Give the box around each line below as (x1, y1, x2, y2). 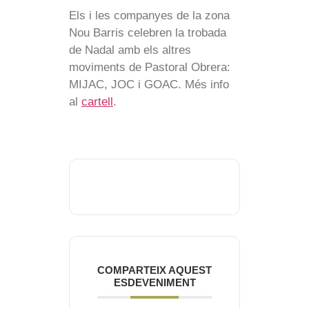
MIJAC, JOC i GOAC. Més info (69, 78, 229, 92)
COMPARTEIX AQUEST (97, 264, 212, 277)
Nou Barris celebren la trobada (69, 26, 226, 40)
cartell (81, 95, 113, 109)
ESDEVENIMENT (113, 277, 196, 289)
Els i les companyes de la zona (69, 9, 230, 23)
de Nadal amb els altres (69, 43, 191, 57)
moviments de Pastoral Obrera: (69, 61, 230, 74)
